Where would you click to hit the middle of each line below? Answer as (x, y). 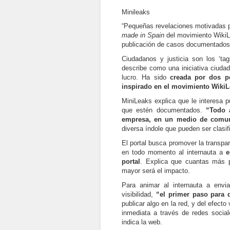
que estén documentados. (164, 110)
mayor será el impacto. (156, 171)
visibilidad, (139, 194)
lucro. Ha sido (146, 77)
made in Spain (143, 35)
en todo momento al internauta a (174, 152)
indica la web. (142, 222)
